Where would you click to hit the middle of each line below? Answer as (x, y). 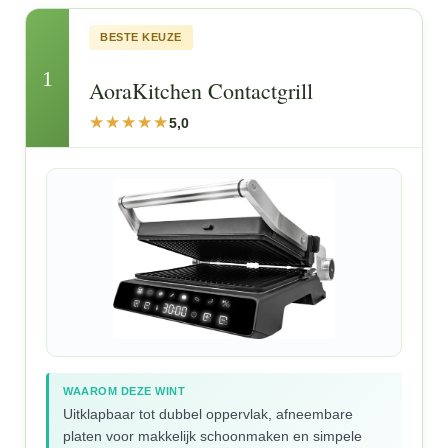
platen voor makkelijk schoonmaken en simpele (213, 436)
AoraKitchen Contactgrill (201, 90)
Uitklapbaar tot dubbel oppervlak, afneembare (208, 414)
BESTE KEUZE (141, 37)
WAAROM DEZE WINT (124, 391)
